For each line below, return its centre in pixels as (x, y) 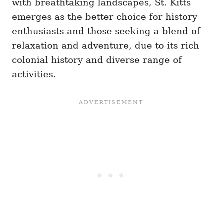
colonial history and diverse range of (97, 60)
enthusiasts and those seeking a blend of (106, 31)
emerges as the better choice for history (105, 17)
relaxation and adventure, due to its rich (106, 45)
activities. (34, 74)
